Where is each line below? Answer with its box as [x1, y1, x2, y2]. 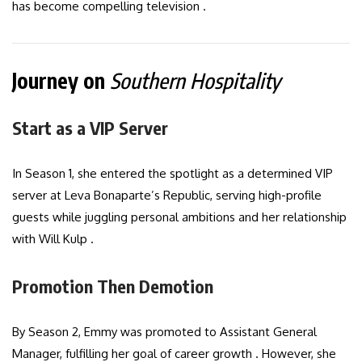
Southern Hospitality [110, 67, 280, 95]
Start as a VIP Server [12, 116, 168, 140]
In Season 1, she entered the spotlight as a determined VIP [12, 166, 333, 182]
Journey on [12, 67, 110, 95]
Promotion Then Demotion [12, 275, 213, 298]
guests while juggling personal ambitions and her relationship [12, 209, 347, 225]
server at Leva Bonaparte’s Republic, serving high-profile [12, 187, 322, 204]
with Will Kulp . [12, 231, 94, 247]
